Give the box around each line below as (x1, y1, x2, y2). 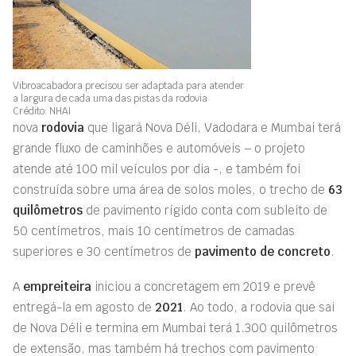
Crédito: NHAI (13, 105, 72, 118)
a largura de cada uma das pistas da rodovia (13, 92, 207, 105)
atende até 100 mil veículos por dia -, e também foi (13, 161, 300, 176)
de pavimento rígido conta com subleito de (83, 203, 327, 218)
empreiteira (23, 279, 91, 294)
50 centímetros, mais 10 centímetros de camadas (13, 223, 295, 238)
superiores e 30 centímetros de (13, 244, 195, 259)
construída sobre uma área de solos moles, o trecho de (13, 182, 328, 197)
